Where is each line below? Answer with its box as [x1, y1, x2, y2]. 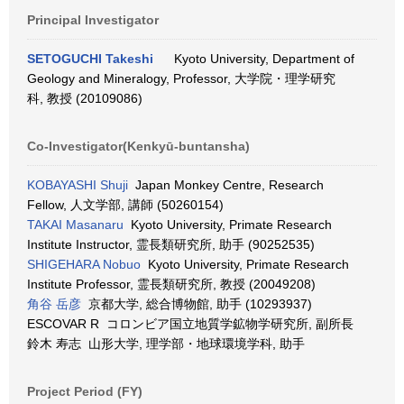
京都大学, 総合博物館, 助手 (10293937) [81, 297, 312, 311]
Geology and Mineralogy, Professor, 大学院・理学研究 [27, 71, 335, 86]
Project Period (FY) [27, 384, 142, 399]
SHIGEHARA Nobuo [27, 257, 141, 271]
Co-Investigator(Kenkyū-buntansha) [27, 139, 250, 153]
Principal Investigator [27, 13, 159, 27]
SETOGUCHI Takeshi [27, 51, 153, 66]
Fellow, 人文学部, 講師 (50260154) [27, 197, 224, 212]
